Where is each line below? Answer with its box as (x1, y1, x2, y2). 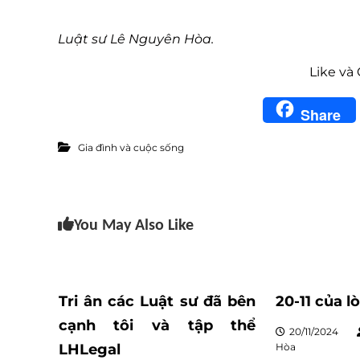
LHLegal (58, 341, 121, 358)
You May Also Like (74, 218, 194, 234)
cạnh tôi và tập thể (58, 317, 256, 334)
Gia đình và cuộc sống (78, 141, 184, 153)
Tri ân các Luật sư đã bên (58, 292, 256, 310)
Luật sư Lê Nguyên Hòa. (58, 31, 214, 47)
